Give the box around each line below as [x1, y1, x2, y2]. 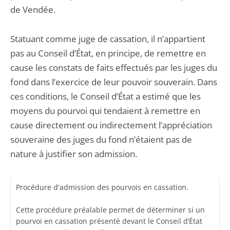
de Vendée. [10, 4, 55, 15]
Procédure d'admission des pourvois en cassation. [16, 182, 188, 192]
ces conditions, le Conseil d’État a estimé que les [10, 90, 201, 102]
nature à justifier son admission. [10, 148, 137, 160]
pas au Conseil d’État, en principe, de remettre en [10, 47, 206, 59]
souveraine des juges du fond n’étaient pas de [10, 133, 192, 145]
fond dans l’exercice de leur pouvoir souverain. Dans [10, 76, 217, 88]
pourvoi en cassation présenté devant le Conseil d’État [16, 216, 202, 226]
